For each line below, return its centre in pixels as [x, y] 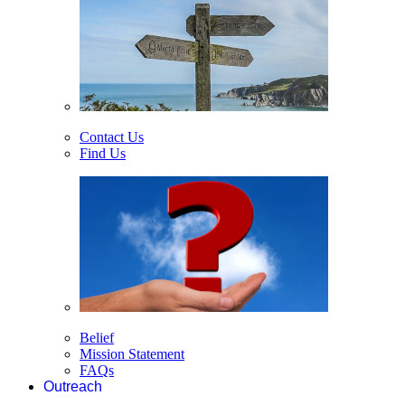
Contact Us [112, 137]
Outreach [73, 386]
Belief [97, 338]
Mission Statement [132, 354]
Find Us [103, 153]
